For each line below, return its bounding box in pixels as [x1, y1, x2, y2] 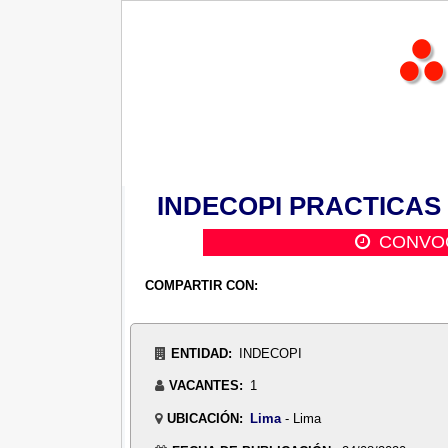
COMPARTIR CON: [144, 278, 258, 294]
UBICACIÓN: [166, 411, 243, 427]
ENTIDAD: [170, 345, 232, 361]
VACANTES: [168, 378, 243, 394]
